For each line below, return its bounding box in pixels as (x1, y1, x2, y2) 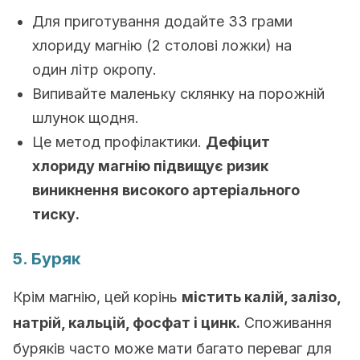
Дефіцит (206, 133, 270, 150)
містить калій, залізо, (182, 288, 341, 305)
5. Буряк (13, 249, 80, 268)
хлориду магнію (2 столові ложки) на (32, 37, 292, 54)
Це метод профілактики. (32, 133, 206, 150)
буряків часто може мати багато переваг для (13, 340, 332, 357)
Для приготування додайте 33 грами (32, 13, 292, 30)
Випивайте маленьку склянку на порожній (32, 85, 325, 102)
